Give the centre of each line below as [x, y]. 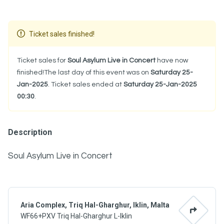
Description [30, 132]
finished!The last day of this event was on [84, 72]
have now [172, 60]
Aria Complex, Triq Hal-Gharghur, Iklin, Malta [95, 205]
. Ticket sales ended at [86, 84]
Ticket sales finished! [62, 34]
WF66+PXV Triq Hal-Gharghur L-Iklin [76, 216]
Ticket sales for [42, 60]
